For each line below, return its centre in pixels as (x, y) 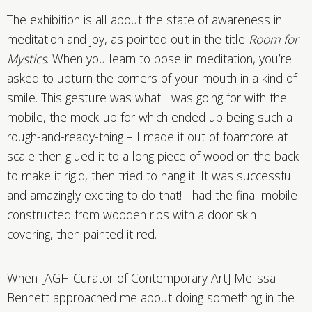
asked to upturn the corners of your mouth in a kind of (152, 78)
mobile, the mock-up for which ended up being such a (150, 117)
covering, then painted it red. (82, 234)
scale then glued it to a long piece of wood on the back (153, 156)
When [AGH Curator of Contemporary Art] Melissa (141, 278)
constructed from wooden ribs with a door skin (132, 215)
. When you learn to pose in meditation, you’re (169, 59)
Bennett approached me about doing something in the (151, 298)
